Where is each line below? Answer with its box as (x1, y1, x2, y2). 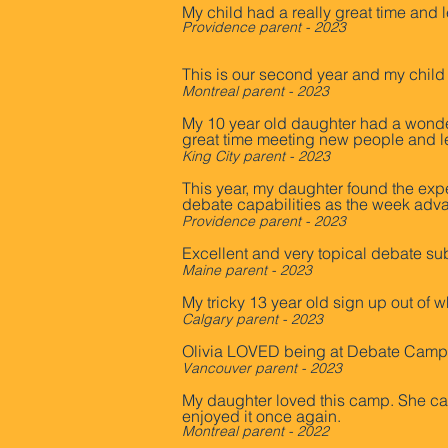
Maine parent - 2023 (182, 261, 312, 279)
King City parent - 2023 (182, 147, 330, 165)
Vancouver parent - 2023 (182, 359, 342, 377)
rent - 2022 (259, 422, 329, 440)
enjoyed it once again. (182, 406, 341, 426)
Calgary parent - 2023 (182, 310, 323, 328)
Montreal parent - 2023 (182, 82, 329, 100)
